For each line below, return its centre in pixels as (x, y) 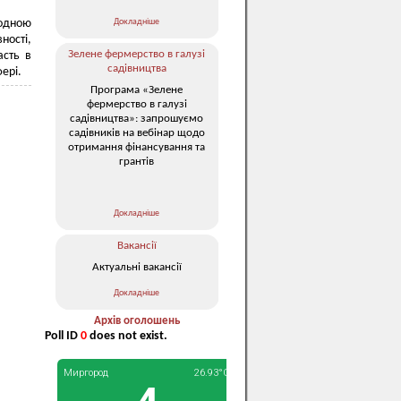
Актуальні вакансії (137, 267)
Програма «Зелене (137, 90)
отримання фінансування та (137, 147)
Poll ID (63, 336)
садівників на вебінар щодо (137, 132)
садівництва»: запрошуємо (137, 118)
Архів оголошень (137, 321)
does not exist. (127, 336)
